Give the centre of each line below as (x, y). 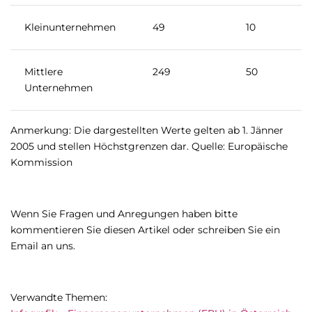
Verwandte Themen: (59, 298)
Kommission (41, 163)
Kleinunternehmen (70, 28)
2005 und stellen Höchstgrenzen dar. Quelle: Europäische (149, 147)
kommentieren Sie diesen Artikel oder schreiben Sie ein (145, 230)
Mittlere (44, 72)
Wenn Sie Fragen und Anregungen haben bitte (124, 214)
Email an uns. (43, 246)
